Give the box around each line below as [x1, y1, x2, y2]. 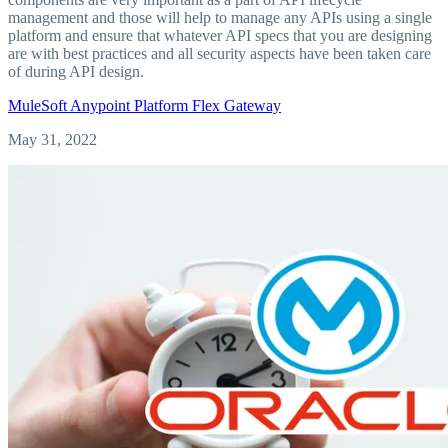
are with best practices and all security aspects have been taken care [8, 44, 431, 62]
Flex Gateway [192, 96, 281, 114]
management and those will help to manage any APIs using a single [8, 8, 432, 26]
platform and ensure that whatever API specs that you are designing [8, 26, 432, 44]
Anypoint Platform [70, 96, 192, 114]
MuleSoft [8, 96, 70, 114]
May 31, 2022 [8, 130, 97, 148]
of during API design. [8, 62, 144, 80]
